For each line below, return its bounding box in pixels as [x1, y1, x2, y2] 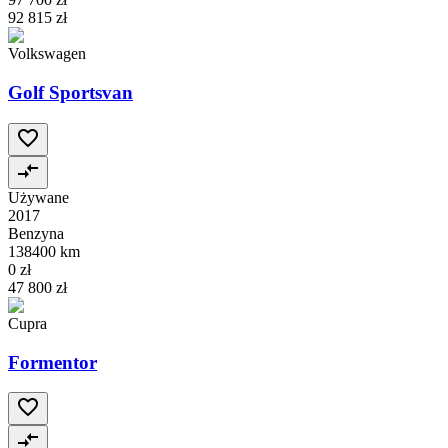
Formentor [8, 351, 97, 373]
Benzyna [8, 224, 64, 242]
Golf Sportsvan [8, 82, 133, 104]
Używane [8, 188, 69, 206]
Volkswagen [8, 45, 86, 63]
